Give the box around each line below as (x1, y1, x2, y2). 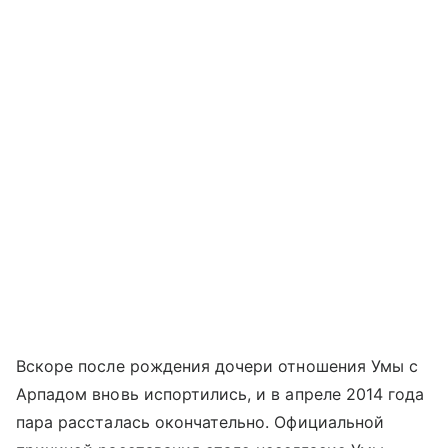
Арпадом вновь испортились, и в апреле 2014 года (16, 384, 425, 404)
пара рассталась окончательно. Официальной (16, 412, 384, 432)
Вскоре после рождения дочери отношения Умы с (16, 356, 419, 376)
